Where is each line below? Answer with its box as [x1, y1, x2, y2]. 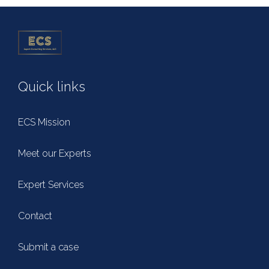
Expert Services [18, 179, 84, 190]
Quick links [18, 79, 85, 94]
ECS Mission [18, 116, 70, 128]
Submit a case [18, 241, 79, 253]
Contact [18, 210, 52, 222]
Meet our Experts [18, 148, 91, 159]
